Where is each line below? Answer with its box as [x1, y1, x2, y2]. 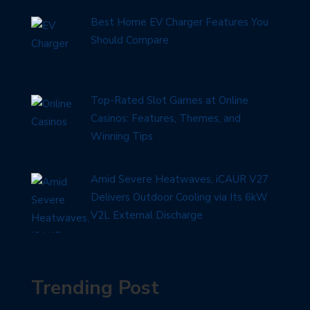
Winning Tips [91, 129, 154, 144]
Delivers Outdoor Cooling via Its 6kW [91, 190, 268, 204]
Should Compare [91, 33, 170, 48]
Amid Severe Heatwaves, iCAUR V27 [91, 172, 269, 186]
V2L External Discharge [91, 208, 203, 222]
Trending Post [31, 275, 159, 302]
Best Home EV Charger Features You [91, 15, 269, 30]
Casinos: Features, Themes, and [91, 111, 241, 126]
